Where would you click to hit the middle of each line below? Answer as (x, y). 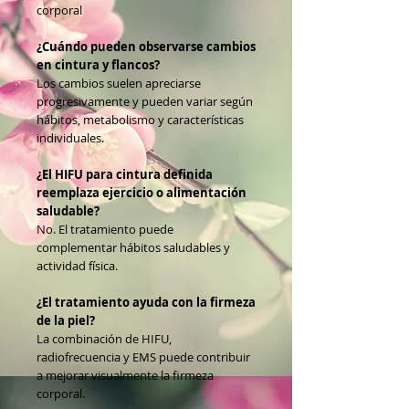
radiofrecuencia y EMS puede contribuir (143, 357)
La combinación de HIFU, (104, 338)
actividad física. (77, 265)
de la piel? (66, 320)
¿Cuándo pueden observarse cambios (146, 46)
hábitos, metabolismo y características (140, 119)
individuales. (70, 137)
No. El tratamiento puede (105, 229)
